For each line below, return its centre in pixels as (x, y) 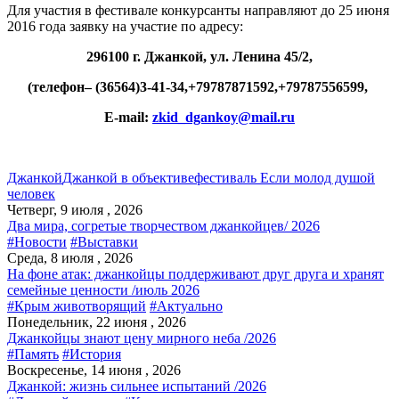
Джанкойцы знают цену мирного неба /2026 (142, 338)
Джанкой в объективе (128, 177)
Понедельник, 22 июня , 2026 (97, 322)
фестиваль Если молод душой (285, 177)
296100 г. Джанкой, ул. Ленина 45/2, (199, 56)
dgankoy (212, 117)
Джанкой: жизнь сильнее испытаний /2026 (137, 386)
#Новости (37, 241)
